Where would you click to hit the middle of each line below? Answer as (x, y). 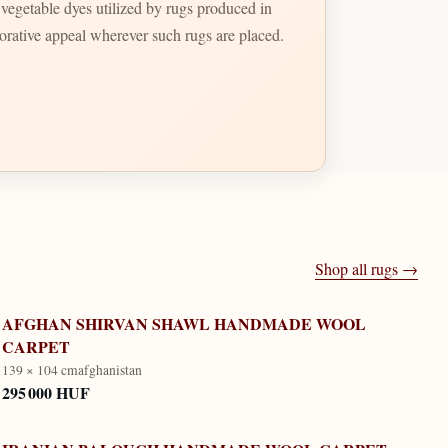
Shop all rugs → (367, 268)
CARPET (36, 346)
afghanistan (110, 369)
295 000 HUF (46, 393)
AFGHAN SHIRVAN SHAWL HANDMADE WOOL (184, 323)
